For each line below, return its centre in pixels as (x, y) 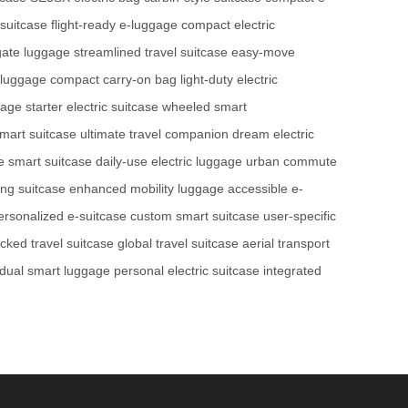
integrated (292, 271)
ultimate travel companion (154, 134)
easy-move (263, 52)
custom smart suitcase (195, 216)
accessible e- (265, 189)
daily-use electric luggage (169, 162)
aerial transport (286, 244)
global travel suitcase (178, 244)
